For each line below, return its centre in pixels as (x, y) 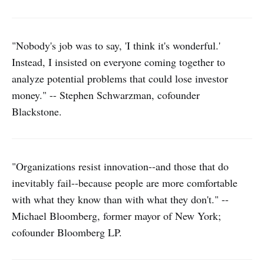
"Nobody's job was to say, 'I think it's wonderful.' (116, 45)
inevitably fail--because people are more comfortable (125, 183)
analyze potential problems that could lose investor (120, 78)
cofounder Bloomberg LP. (67, 232)
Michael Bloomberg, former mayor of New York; (116, 216)
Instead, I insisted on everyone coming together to (118, 62)
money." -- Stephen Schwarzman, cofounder (106, 95)
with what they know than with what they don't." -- (120, 199)
